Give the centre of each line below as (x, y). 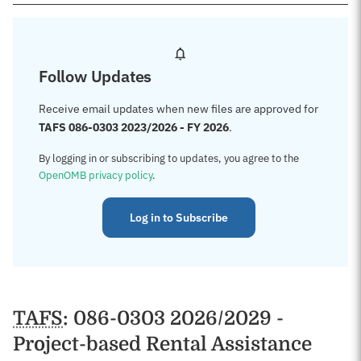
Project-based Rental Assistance (162, 344)
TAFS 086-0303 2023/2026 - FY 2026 (134, 127)
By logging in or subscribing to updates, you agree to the (169, 158)
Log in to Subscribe (179, 218)
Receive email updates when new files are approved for (178, 109)
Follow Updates (95, 76)
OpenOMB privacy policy (95, 175)
